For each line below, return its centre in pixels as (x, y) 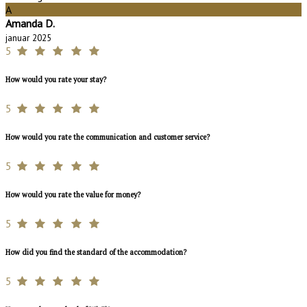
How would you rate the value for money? (73, 194)
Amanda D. (30, 23)
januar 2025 (28, 37)
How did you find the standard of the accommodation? (96, 252)
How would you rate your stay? (56, 79)
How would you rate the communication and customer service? (108, 137)
